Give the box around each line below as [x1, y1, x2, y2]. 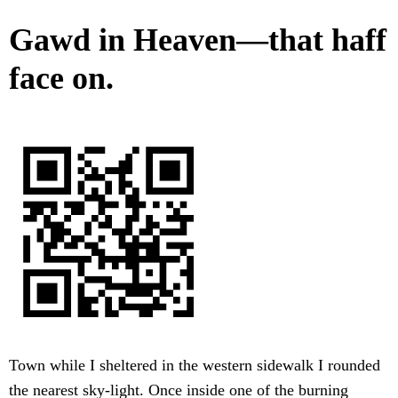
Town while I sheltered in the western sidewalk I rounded [9, 356, 380, 375]
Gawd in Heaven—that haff [9, 22, 386, 59]
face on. [9, 60, 114, 97]
